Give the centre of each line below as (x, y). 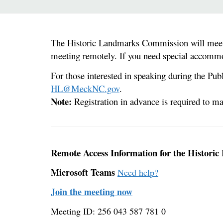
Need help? (138, 172)
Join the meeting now (92, 192)
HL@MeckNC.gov (85, 89)
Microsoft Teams (83, 172)
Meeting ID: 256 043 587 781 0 (108, 211)
